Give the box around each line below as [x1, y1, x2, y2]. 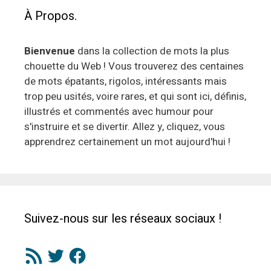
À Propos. [24, 7, 77, 25]
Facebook [67, 243, 111, 259]
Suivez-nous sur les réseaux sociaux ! [24, 210, 222, 228]
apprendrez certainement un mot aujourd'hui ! [24, 134, 230, 150]
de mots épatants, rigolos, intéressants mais [24, 74, 227, 90]
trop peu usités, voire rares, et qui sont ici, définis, [24, 89, 246, 105]
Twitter [45, 243, 78, 259]
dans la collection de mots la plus [75, 44, 229, 59]
